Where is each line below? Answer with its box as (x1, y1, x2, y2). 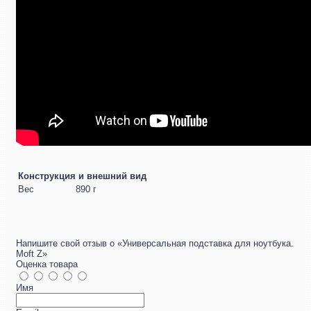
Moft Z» (16, 249, 47, 260)
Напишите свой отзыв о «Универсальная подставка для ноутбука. (16, 238, 294, 249)
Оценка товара (16, 259, 78, 270)
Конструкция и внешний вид (18, 171, 146, 182)
